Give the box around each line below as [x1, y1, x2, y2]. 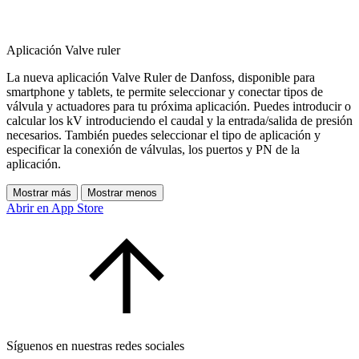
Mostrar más [13, 187, 71, 200]
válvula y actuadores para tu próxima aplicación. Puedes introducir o [6, 99, 351, 114]
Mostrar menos [87, 187, 157, 200]
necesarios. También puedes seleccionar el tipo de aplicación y [6, 128, 321, 143]
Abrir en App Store [6, 201, 103, 216]
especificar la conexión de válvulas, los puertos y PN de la [6, 143, 300, 157]
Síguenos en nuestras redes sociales [6, 339, 184, 353]
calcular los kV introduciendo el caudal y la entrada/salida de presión [6, 114, 353, 128]
